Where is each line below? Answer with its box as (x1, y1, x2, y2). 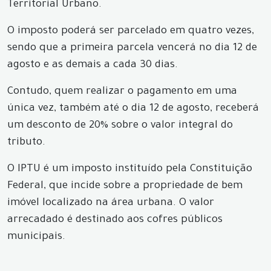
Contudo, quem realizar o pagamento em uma (7, 87, 237, 98)
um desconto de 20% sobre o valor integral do (7, 120, 233, 132)
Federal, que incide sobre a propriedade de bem (7, 181, 243, 192)
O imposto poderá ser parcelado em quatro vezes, (7, 26, 254, 38)
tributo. (7, 137, 45, 149)
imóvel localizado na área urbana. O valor (7, 198, 214, 209)
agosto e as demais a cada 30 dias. (7, 60, 178, 71)
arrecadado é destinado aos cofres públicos (7, 215, 223, 226)
